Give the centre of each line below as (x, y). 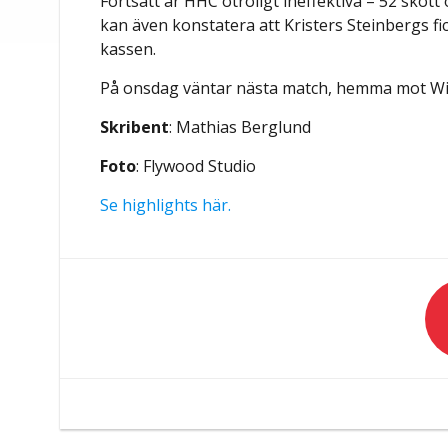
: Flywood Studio (196, 166)
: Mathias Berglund (240, 127)
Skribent (135, 127)
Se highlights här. (166, 205)
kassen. (128, 49)
